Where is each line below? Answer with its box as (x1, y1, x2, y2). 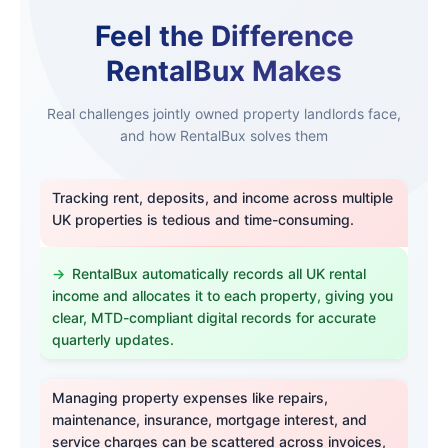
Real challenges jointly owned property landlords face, (47, 104, 401, 122)
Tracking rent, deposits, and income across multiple (52, 188, 393, 206)
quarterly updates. (52, 330, 174, 348)
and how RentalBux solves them (120, 126, 328, 144)
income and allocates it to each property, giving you (52, 286, 393, 304)
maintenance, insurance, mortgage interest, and (52, 410, 367, 428)
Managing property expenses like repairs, (52, 388, 328, 406)
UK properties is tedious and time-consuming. (52, 210, 354, 228)
